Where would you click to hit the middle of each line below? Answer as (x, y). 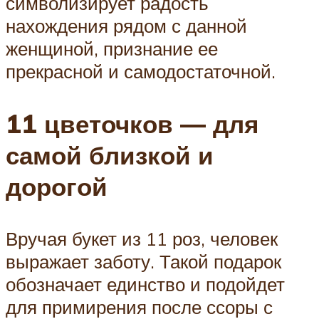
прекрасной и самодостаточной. (141, 72)
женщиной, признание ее (112, 49)
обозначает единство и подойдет (145, 284)
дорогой (57, 186)
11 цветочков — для (132, 124)
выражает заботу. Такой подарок (143, 261)
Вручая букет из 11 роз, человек (142, 238)
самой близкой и (110, 155)
